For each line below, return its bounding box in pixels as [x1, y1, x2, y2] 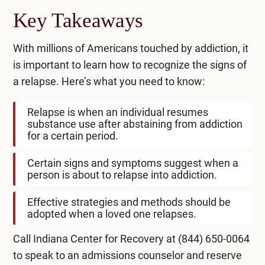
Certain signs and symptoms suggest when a [27, 156, 238, 169]
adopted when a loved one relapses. [27, 207, 196, 220]
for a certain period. [27, 129, 118, 142]
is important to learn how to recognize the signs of [12, 58, 247, 71]
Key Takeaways [12, 8, 144, 32]
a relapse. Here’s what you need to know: [12, 75, 205, 88]
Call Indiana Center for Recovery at [12, 232, 178, 245]
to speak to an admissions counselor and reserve [12, 248, 242, 261]
